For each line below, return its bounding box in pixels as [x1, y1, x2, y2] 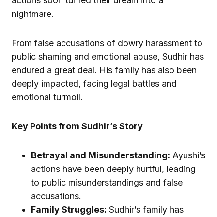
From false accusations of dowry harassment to [12, 38, 202, 48]
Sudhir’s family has [107, 204, 184, 215]
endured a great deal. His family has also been [12, 65, 197, 76]
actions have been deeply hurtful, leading [31, 164, 196, 174]
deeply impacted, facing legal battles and [12, 78, 177, 89]
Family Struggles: [31, 204, 107, 215]
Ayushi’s [170, 150, 205, 161]
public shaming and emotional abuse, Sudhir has [12, 51, 204, 62]
